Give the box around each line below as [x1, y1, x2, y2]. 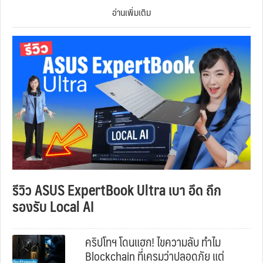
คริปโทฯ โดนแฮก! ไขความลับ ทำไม [85, 232, 221, 252]
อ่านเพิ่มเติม [112, 4, 151, 20]
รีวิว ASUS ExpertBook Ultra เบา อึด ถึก [12, 178, 221, 202]
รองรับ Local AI [12, 194, 94, 218]
